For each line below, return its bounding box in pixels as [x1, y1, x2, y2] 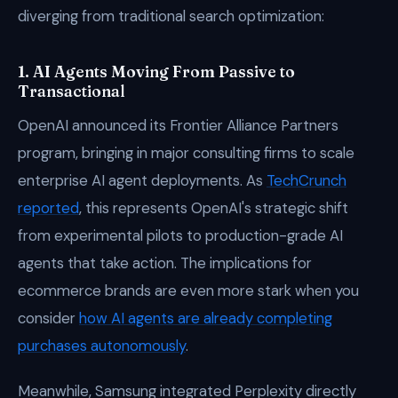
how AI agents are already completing [79, 308, 332, 328]
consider [18, 308, 79, 328]
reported [18, 198, 79, 218]
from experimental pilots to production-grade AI [18, 226, 343, 245]
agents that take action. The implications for [18, 253, 312, 273]
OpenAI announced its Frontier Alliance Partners [18, 115, 338, 135]
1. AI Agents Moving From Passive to [18, 62, 295, 81]
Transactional [18, 82, 125, 100]
